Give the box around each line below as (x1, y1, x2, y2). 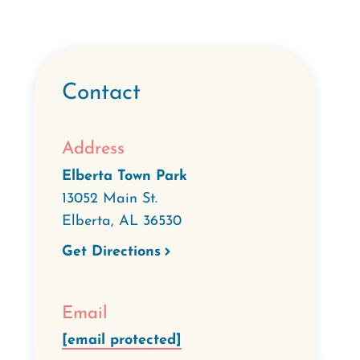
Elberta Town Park (62, 168, 187, 184)
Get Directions (62, 243, 161, 260)
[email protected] (62, 333, 182, 348)
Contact (62, 82, 141, 104)
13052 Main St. (62, 190, 157, 207)
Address (62, 140, 125, 158)
